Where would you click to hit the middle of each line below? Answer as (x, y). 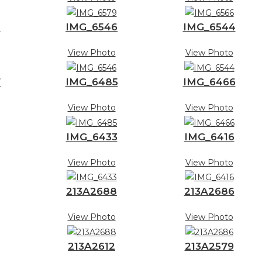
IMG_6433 (92, 137)
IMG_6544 (209, 27)
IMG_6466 (209, 82)
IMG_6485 (92, 82)
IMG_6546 (92, 27)
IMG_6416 (209, 137)
